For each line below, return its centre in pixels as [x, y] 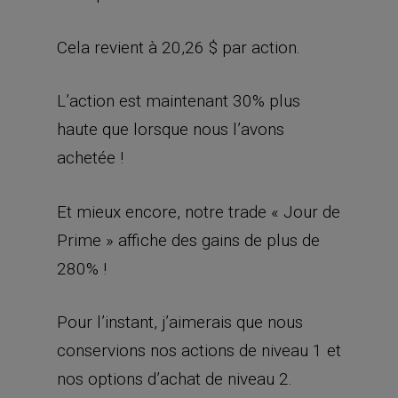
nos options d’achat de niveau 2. [175, 379]
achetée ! [90, 158]
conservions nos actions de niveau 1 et [199, 350]
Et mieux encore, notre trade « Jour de [199, 211]
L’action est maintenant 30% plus [179, 101]
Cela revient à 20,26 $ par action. [179, 47]
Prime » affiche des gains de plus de [188, 240]
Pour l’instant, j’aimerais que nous [180, 322]
